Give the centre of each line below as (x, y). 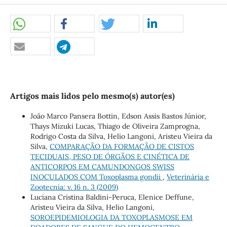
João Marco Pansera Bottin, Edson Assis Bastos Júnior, (118, 116)
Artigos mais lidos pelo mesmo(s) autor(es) (92, 96)
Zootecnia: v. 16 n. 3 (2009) (74, 187)
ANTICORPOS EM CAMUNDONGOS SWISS (102, 167)
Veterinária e (188, 177)
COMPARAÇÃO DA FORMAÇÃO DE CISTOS (122, 147)
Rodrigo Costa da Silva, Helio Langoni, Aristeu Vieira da (121, 137)
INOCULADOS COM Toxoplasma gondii (96, 177)
